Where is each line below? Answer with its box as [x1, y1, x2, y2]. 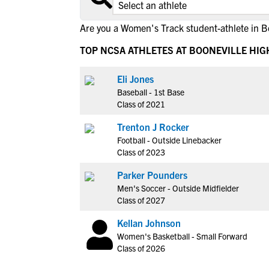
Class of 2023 [117, 147, 165, 157]
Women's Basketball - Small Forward [117, 231, 247, 241]
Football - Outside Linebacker [117, 134, 222, 145]
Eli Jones [117, 73, 154, 85]
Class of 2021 [117, 98, 165, 109]
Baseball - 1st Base [117, 86, 184, 97]
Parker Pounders [117, 169, 187, 181]
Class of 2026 [117, 243, 165, 253]
